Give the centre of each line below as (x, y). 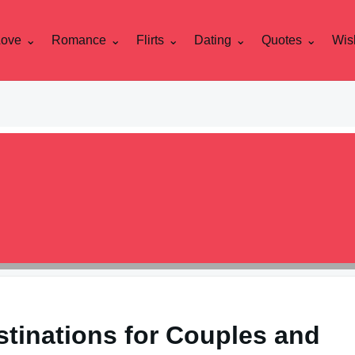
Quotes (282, 40)
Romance (79, 40)
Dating (213, 40)
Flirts (150, 40)
